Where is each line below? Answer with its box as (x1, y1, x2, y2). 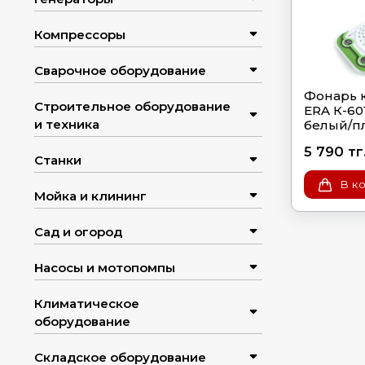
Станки (34, 152, 81, 169)
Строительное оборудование (34, 99, 231, 115)
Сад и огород (34, 224, 122, 240)
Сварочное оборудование (34, 63, 206, 79)
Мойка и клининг (34, 188, 147, 204)
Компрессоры (34, 27, 125, 43)
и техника (34, 117, 99, 133)
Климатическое (34, 296, 139, 312)
